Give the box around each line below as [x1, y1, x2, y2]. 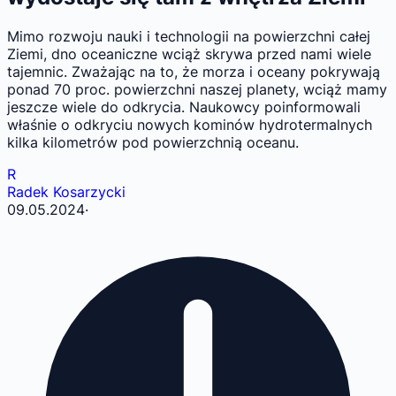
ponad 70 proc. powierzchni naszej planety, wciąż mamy [7, 80, 387, 99]
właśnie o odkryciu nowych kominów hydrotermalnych [7, 116, 372, 134]
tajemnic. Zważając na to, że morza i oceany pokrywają [7, 63, 380, 81]
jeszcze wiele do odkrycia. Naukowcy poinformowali [7, 98, 361, 117]
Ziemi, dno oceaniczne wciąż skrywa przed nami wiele [7, 45, 371, 64]
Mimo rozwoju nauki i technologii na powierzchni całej [7, 27, 370, 46]
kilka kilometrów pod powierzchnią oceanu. [7, 133, 299, 152]
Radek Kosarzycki [7, 183, 126, 202]
